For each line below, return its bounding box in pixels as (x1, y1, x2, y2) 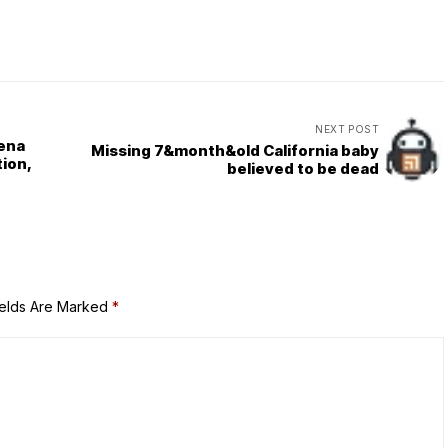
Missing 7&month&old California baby (91, 140, 379, 160)
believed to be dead (227, 158, 379, 178)
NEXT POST (315, 122, 379, 135)
